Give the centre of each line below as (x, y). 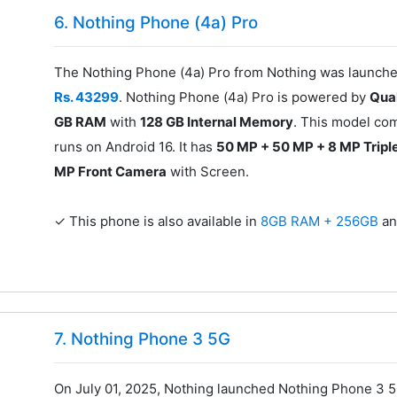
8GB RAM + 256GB (322, 222)
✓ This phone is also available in (158, 222)
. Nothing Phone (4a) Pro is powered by (245, 97)
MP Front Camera (111, 172)
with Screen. (208, 172)
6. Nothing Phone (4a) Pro (156, 23)
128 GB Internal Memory (217, 122)
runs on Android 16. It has (136, 147)
